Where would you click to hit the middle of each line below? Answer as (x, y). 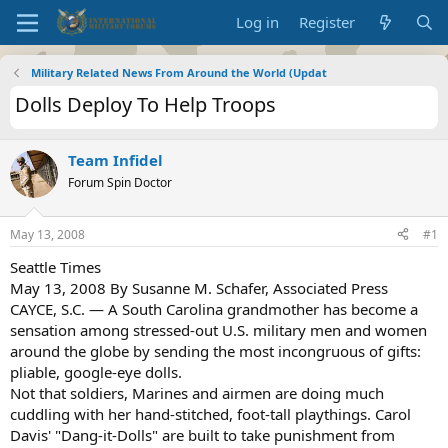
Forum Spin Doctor (120, 182)
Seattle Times (55, 266)
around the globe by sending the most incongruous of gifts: (215, 350)
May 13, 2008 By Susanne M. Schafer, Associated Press (199, 287)
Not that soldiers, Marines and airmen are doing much (197, 392)
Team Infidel (115, 160)
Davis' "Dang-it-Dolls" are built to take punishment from (202, 434)
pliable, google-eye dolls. (96, 371)
